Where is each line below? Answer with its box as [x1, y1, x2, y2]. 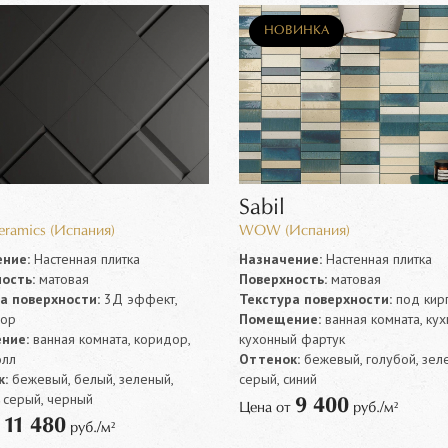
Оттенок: [238, 349, 300, 368]
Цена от [238, 400, 295, 415]
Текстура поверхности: [238, 289, 392, 308]
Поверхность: [238, 269, 327, 288]
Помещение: [238, 309, 321, 328]
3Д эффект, [99, 289, 177, 308]
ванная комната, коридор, [28, 329, 190, 348]
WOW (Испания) [238, 223, 350, 238]
